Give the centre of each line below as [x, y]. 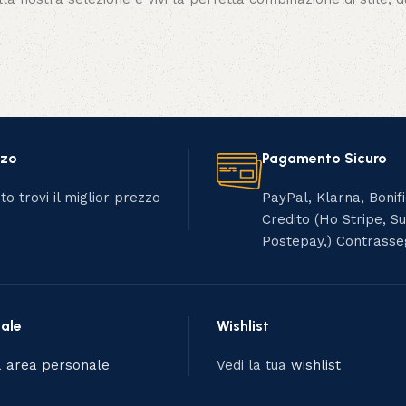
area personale [58, 365]
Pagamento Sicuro [325, 158]
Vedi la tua [254, 365]
